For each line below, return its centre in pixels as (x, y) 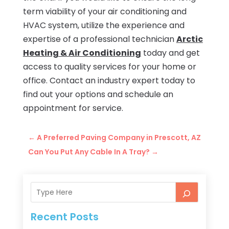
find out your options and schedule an (98, 95)
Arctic (189, 39)
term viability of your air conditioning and (105, 12)
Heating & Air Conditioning (82, 53)
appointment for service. (73, 108)
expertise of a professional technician (99, 39)
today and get (170, 53)
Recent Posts (64, 217)
